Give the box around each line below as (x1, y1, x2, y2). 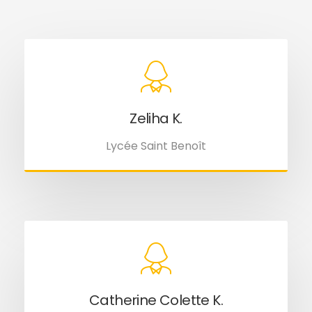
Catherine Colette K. (89, 290, 223, 310)
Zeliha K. (130, 108, 182, 128)
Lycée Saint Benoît (106, 137, 206, 154)
